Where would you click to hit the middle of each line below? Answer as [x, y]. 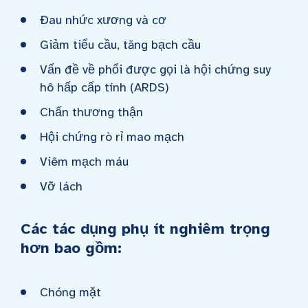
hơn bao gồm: [71, 248]
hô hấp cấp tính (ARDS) [104, 87]
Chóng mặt [70, 292]
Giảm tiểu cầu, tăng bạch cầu [120, 45]
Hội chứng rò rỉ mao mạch [112, 137]
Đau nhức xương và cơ [103, 20]
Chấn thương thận [91, 112]
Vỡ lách [61, 186]
